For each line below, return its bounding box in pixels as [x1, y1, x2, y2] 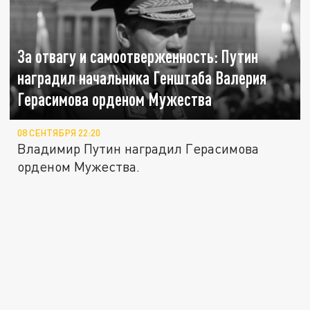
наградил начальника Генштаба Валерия [17, 68, 267, 89]
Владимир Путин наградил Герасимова [17, 140, 259, 157]
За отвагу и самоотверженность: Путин [17, 46, 259, 67]
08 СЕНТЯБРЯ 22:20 [17, 127, 101, 139]
